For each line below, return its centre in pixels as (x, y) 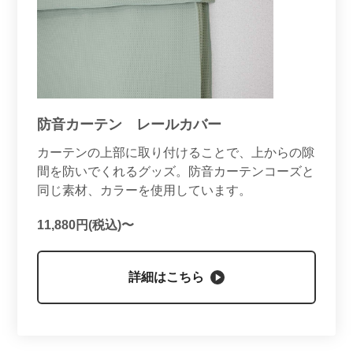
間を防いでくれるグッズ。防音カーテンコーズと (175, 172)
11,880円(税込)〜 (85, 225)
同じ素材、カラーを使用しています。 (144, 191)
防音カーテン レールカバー (129, 125)
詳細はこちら (166, 277)
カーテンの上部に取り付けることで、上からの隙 (175, 153)
